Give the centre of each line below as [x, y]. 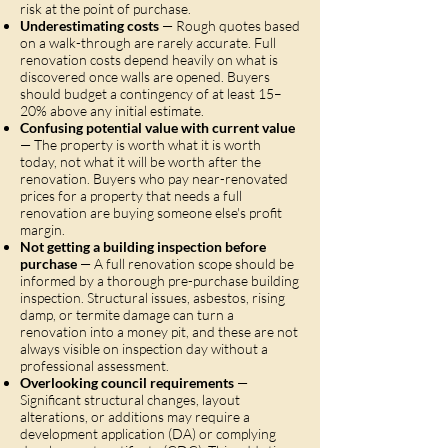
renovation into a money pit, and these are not [159, 331]
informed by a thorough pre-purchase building [159, 280]
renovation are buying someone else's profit [151, 212]
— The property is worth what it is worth [140, 144]
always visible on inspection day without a [144, 348]
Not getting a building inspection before [143, 246]
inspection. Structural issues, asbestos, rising [152, 297]
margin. [42, 229]
